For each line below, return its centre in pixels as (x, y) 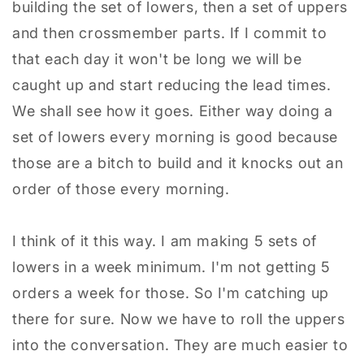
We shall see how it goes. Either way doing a (173, 110)
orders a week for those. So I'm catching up (171, 292)
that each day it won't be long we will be (157, 58)
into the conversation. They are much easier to (180, 344)
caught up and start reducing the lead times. (172, 84)
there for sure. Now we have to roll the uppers (179, 318)
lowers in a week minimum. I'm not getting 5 (171, 266)
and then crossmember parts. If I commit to (170, 32)
